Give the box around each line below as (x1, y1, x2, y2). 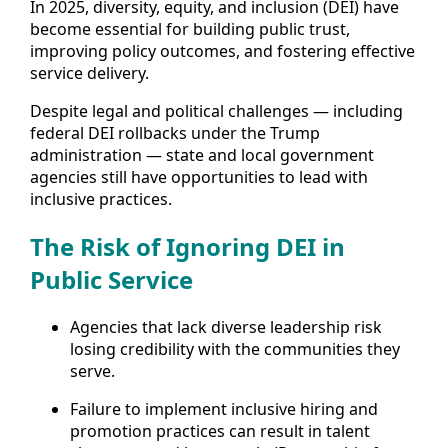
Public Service (30, 263, 193, 297)
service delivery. (30, 62, 149, 85)
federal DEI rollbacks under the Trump (30, 122, 320, 145)
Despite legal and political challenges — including (30, 100, 403, 123)
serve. (70, 360, 115, 383)
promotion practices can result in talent (70, 420, 370, 443)
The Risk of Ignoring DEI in (30, 230, 345, 264)
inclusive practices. (30, 188, 172, 211)
